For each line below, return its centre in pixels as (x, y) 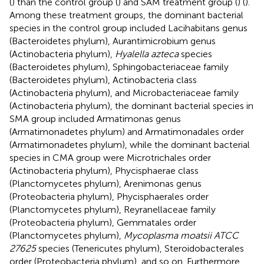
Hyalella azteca (147, 54)
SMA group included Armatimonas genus (95, 118)
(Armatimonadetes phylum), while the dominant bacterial (130, 144)
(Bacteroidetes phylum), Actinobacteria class (103, 80)
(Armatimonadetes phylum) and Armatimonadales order (127, 131)
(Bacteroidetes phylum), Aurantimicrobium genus (113, 41)
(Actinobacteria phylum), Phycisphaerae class (104, 170)
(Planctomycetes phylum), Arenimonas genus (105, 183)
